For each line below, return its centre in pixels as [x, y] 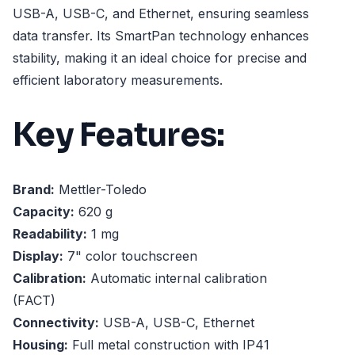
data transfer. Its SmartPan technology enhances [161, 36]
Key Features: [119, 135]
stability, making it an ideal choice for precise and [160, 58]
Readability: [50, 234]
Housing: [40, 345]
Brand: [34, 190]
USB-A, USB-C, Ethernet [177, 323]
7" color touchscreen [130, 256]
